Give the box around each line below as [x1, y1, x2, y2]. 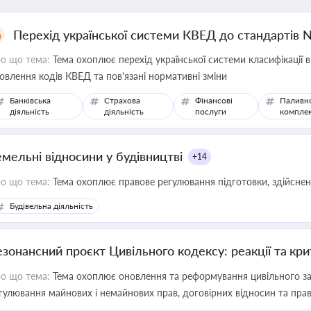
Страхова [104, 95, 141, 106]
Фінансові [194, 95, 233, 106]
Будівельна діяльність [10, 201, 93, 211]
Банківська [10, 95, 51, 106]
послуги [194, 106, 226, 117]
